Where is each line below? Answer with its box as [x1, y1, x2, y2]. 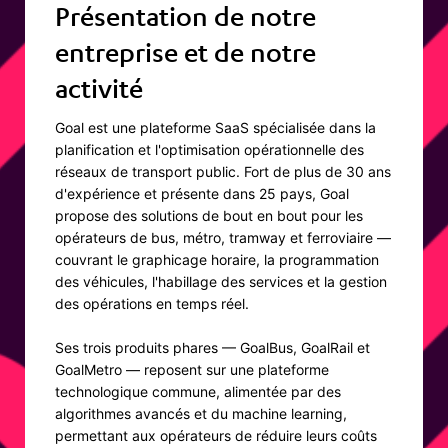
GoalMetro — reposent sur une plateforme [55, 361, 329, 379]
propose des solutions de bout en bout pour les [55, 207, 363, 225]
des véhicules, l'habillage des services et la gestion [55, 273, 387, 291]
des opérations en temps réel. [55, 295, 249, 313]
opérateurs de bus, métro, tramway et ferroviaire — [55, 229, 391, 247]
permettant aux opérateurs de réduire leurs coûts [55, 427, 377, 445]
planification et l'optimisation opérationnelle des [55, 141, 364, 159]
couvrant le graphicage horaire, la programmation [55, 251, 379, 269]
